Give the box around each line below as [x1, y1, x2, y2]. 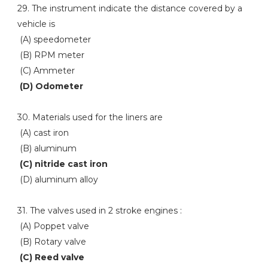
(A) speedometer [17, 34, 91, 45]
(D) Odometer [17, 81, 83, 92]
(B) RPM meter [17, 50, 84, 60]
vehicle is [17, 19, 55, 29]
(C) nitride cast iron [19, 159, 108, 169]
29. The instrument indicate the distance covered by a [17, 3, 242, 14]
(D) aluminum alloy [17, 174, 98, 185]
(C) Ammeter [17, 65, 75, 76]
